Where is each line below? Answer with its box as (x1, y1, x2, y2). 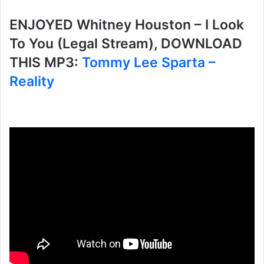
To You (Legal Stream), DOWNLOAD (9, 35, 242, 52)
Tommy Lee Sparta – (82, 54, 216, 71)
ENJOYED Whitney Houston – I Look (9, 16, 244, 34)
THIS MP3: (9, 54, 82, 71)
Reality (9, 73, 54, 90)
